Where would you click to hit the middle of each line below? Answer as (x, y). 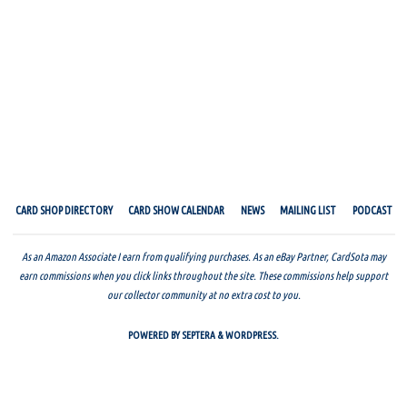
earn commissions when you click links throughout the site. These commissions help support (203, 276)
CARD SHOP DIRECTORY (64, 211)
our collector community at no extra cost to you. (203, 295)
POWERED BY (154, 335)
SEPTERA (198, 335)
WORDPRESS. (252, 335)
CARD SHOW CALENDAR (176, 211)
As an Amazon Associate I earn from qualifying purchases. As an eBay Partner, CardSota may (203, 257)
